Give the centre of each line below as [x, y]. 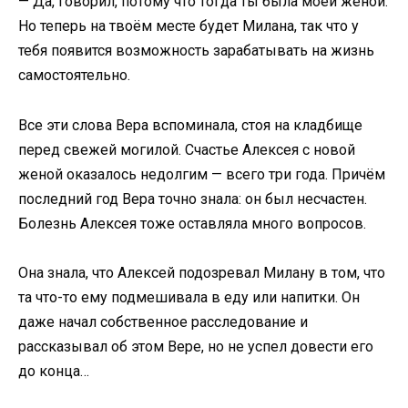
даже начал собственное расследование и [163, 321]
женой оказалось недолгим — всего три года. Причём [202, 174]
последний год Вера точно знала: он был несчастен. [193, 199]
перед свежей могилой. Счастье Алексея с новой [187, 149]
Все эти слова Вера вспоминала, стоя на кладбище [190, 125]
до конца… [54, 371]
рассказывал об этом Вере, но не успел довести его [196, 346]
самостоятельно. [74, 76]
